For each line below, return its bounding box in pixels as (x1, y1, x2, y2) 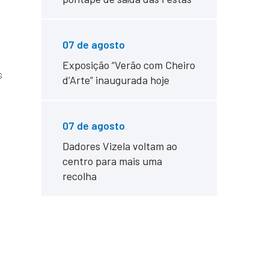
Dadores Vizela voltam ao (62, 139, 177, 153)
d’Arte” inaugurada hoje (62, 73, 169, 86)
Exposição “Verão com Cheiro (62, 58, 195, 71)
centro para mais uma (62, 154, 162, 168)
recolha (62, 169, 97, 183)
